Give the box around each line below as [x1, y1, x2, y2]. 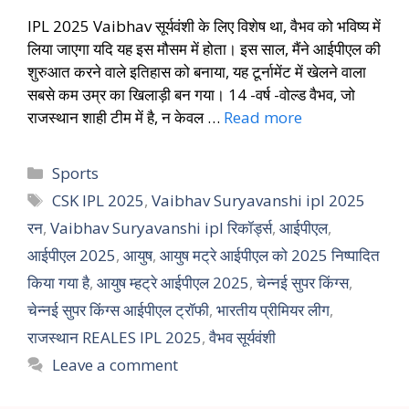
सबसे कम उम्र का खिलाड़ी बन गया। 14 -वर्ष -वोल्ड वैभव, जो [27, 84, 355, 106]
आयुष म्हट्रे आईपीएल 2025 [97, 272, 249, 294]
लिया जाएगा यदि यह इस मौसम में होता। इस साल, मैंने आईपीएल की [27, 38, 381, 60]
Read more [224, 107, 302, 129]
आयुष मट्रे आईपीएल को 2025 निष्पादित [160, 245, 380, 267]
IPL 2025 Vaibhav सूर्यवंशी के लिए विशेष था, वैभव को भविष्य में [27, 16, 381, 37]
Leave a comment [52, 354, 179, 376]
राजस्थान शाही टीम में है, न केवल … [27, 107, 224, 129]
